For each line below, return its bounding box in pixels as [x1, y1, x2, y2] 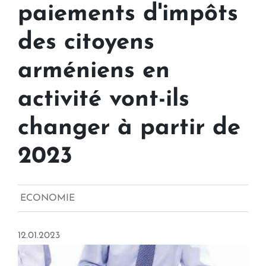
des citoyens [18, 31, 154, 55]
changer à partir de [18, 116, 240, 141]
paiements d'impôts [18, 2, 238, 27]
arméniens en [18, 59, 170, 84]
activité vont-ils [18, 88, 189, 112]
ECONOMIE [20, 194, 75, 204]
